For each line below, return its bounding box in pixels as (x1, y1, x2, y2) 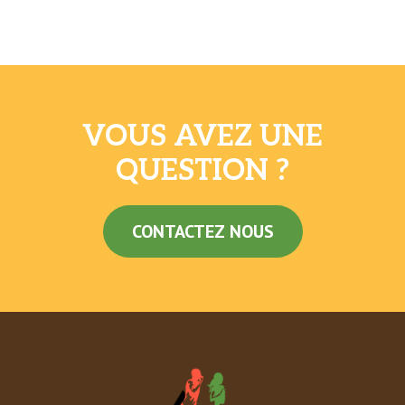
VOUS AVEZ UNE (82, 118, 323, 154)
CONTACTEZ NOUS (131, 219, 274, 243)
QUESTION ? (115, 153, 290, 188)
